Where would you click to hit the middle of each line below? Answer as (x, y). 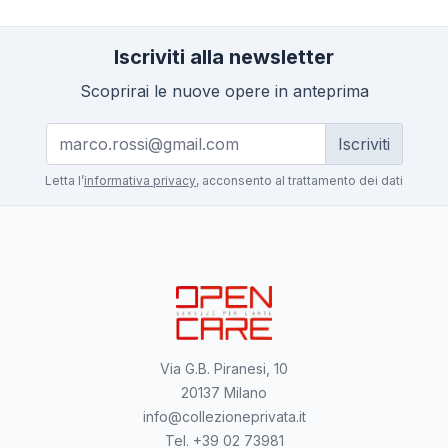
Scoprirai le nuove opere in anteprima (224, 91)
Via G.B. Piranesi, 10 (224, 369)
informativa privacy (140, 180)
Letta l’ (64, 180)
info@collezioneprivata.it (224, 417)
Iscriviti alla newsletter (224, 57)
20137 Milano (224, 393)
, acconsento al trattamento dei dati (299, 180)
